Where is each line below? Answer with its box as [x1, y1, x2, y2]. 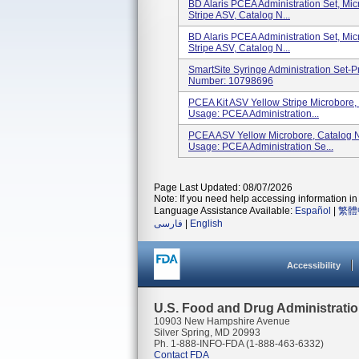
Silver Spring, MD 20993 [154, 327, 260, 338]
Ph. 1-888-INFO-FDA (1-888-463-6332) [154, 338, 324, 349]
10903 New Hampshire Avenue [154, 316, 290, 327]
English [190, 218, 223, 229]
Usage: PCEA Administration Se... [188, 141, 333, 152]
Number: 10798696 [188, 75, 273, 87]
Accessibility [287, 260, 341, 270]
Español [295, 205, 331, 216]
